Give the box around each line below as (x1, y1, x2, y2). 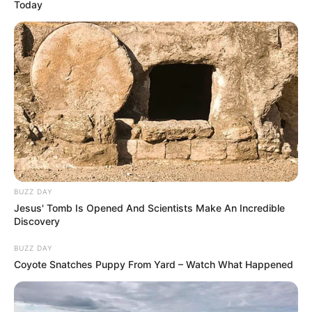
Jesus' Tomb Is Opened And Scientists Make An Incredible (14, 201, 285, 214)
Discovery (14, 214, 60, 227)
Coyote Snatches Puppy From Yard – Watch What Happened (14, 258, 293, 270)
